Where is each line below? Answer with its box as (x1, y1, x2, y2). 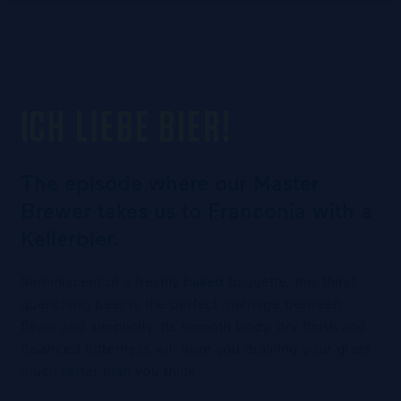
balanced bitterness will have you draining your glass (20, 339, 371, 356)
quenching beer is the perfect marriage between (20, 294, 341, 311)
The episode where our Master (20, 169, 320, 195)
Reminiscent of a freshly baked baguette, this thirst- (20, 272, 359, 289)
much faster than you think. (20, 362, 200, 379)
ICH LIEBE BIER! (20, 107, 232, 150)
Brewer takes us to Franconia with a (20, 197, 372, 223)
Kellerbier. (20, 225, 119, 251)
